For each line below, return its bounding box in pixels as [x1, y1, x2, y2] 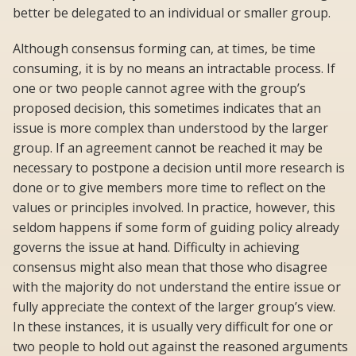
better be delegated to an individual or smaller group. [13, 4, 331, 22]
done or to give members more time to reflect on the [13, 179, 326, 197]
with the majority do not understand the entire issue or [13, 278, 341, 296]
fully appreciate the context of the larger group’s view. [13, 298, 335, 316]
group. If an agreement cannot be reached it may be [13, 139, 323, 157]
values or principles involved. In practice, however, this [13, 199, 335, 217]
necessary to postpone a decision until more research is [13, 159, 345, 177]
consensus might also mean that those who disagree [13, 258, 327, 277]
